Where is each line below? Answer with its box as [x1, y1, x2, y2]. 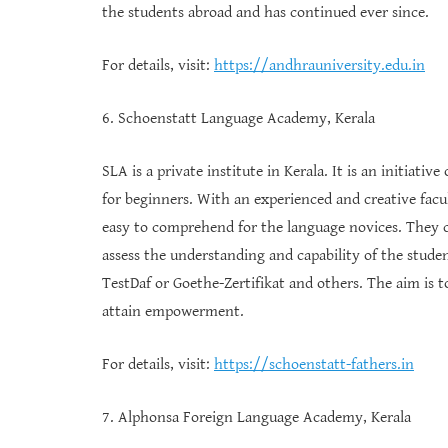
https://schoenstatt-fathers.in [214, 355, 414, 375]
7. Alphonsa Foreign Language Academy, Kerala [102, 408, 411, 428]
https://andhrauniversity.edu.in [214, 56, 425, 76]
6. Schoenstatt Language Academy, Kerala [102, 109, 375, 129]
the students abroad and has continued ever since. [102, 3, 429, 23]
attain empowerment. [102, 302, 244, 322]
